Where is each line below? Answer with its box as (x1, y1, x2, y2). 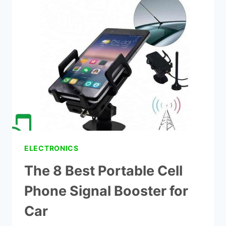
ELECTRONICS (24, 143, 79, 152)
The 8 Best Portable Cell (24, 162, 183, 179)
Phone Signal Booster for (24, 182, 188, 199)
